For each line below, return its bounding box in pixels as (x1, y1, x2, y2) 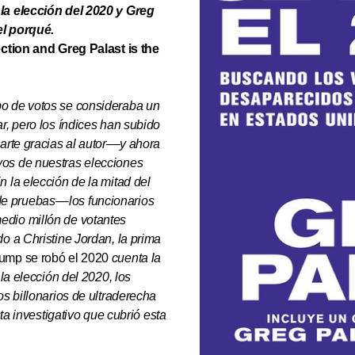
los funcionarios (69, 194, 155, 208)
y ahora (120, 137, 161, 151)
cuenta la (109, 251, 162, 265)
